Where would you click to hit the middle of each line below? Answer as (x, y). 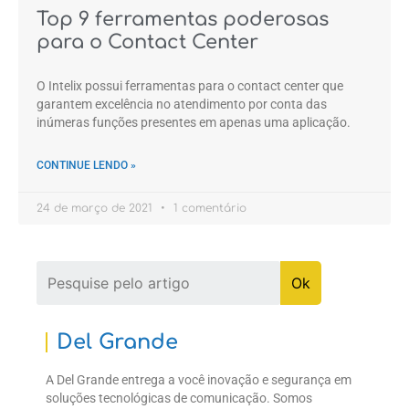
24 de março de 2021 (96, 208)
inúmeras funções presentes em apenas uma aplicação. (194, 122)
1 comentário (208, 208)
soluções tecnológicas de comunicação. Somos (179, 398)
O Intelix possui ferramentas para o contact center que (190, 86)
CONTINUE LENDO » (86, 165)
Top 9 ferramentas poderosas (183, 19)
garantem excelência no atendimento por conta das (182, 104)
